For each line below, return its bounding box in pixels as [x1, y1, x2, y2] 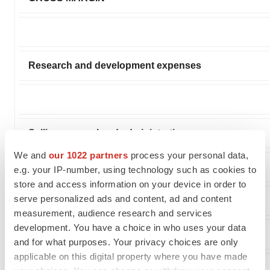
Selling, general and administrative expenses [28, 127, 233, 138]
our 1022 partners [48, 149, 128, 160]
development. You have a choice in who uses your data [14, 222, 246, 233]
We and [14, 149, 49, 160]
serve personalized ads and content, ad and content [14, 193, 231, 204]
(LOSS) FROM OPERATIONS [28, 195, 158, 206]
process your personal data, [128, 149, 248, 160]
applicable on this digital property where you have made [14, 251, 248, 262]
